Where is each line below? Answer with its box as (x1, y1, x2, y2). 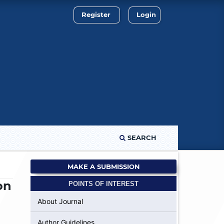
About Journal (37, 196, 83, 205)
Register (81, 10, 111, 18)
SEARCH (125, 133, 156, 141)
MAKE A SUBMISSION (67, 162, 140, 171)
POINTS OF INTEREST (68, 179, 138, 187)
